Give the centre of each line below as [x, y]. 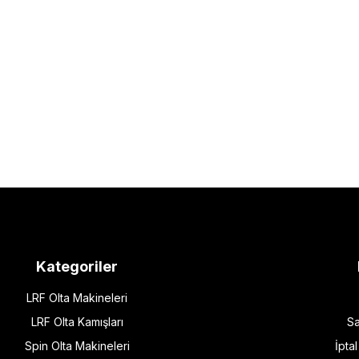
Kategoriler [77, 267]
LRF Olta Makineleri [77, 298]
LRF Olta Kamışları [77, 322]
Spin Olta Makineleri [77, 346]
